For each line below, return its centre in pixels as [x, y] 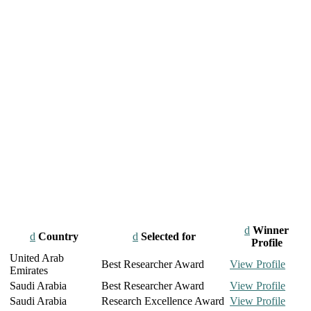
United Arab [37, 258]
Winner [269, 230]
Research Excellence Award [163, 301]
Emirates [29, 271]
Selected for [167, 237]
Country [57, 237]
